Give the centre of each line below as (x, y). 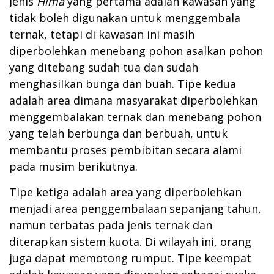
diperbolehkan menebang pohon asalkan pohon (136, 51)
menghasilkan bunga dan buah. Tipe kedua (123, 84)
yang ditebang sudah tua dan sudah (104, 68)
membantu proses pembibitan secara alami (125, 150)
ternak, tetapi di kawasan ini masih (102, 35)
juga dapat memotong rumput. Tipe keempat (130, 258)
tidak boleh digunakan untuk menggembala (125, 18)
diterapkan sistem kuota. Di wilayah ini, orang (130, 242)
